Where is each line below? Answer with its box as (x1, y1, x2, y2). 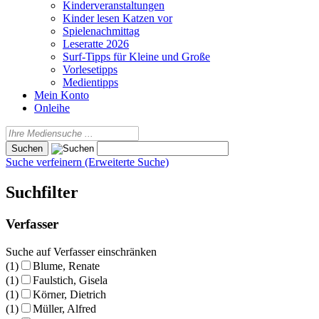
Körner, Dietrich (33, 288, 106, 300)
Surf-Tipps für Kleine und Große (63, 51, 210, 63)
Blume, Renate (33, 259, 100, 272)
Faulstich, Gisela (33, 273, 108, 286)
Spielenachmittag (63, 25, 140, 37)
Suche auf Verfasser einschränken (6, 245, 157, 258)
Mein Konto (34, 89, 89, 101)
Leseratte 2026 (63, 38, 129, 50)
